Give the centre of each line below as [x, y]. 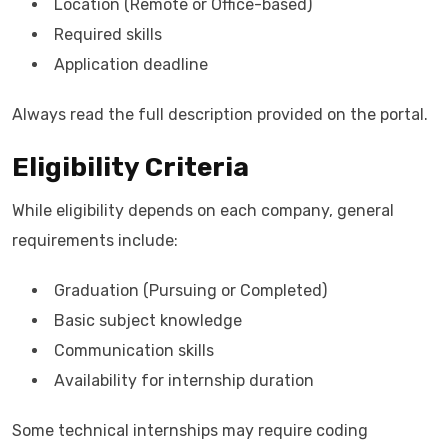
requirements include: [95, 240]
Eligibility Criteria [130, 167]
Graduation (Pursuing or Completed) [190, 290]
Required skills [108, 34]
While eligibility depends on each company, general [203, 210]
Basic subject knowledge [148, 320]
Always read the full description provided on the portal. [220, 114]
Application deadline [131, 64]
